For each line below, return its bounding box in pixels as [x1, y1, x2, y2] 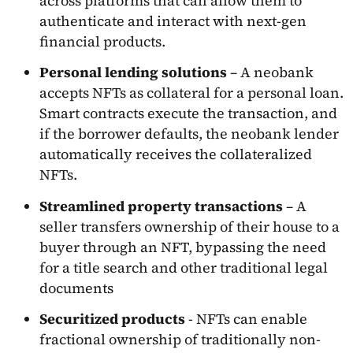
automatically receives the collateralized [39, 144, 312, 165]
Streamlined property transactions [39, 195, 283, 216]
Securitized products [39, 309, 185, 329]
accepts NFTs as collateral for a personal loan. [39, 83, 344, 103]
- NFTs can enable [185, 309, 307, 329]
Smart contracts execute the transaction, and [39, 103, 337, 124]
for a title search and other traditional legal [39, 257, 328, 277]
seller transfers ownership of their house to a [39, 216, 340, 236]
